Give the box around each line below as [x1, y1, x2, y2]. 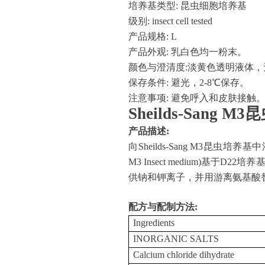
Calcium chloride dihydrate [133, 250, 235, 260]
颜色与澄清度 [128, 62, 185, 72]
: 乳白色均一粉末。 [166, 47, 247, 57]
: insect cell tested [147, 16, 217, 26]
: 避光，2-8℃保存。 [166, 77, 249, 88]
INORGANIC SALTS [133, 234, 219, 244]
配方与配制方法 [128, 202, 195, 212]
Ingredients [133, 218, 175, 228]
